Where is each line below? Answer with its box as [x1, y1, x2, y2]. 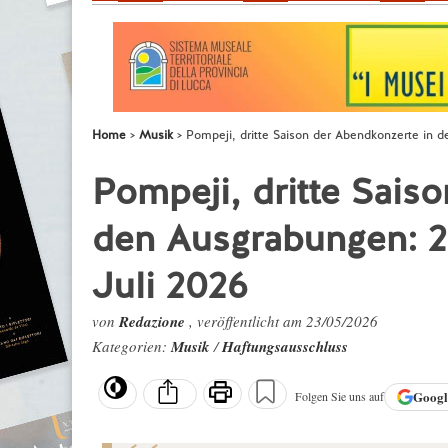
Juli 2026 [92, 262, 248, 309]
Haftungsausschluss [222, 336, 348, 357]
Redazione [119, 311, 189, 332]
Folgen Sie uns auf [295, 388, 384, 405]
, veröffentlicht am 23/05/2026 [189, 311, 378, 331]
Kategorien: [92, 336, 171, 356]
